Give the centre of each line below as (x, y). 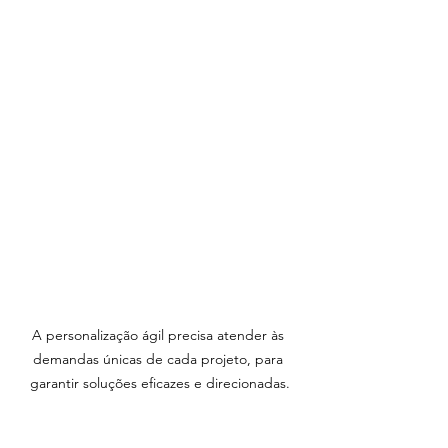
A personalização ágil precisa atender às (160, 335)
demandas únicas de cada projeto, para (160, 359)
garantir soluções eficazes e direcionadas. (160, 383)
